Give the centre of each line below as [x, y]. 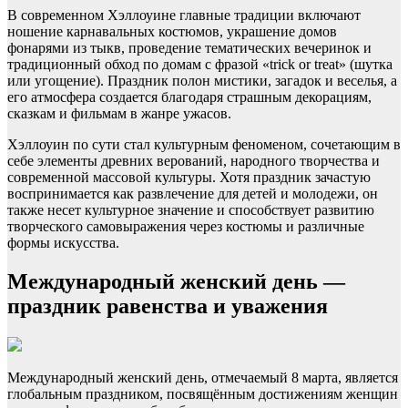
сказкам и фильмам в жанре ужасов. [119, 113]
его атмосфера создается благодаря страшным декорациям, [189, 97]
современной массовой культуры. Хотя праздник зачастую [189, 177]
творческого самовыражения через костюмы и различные [186, 226]
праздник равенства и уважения [168, 306]
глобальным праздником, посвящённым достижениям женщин [203, 393]
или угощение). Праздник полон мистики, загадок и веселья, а [202, 80]
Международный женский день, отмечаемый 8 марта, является [203, 377]
